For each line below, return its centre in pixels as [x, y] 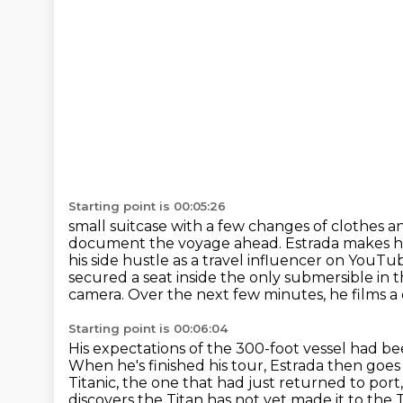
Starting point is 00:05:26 [147, 206]
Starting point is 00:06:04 [148, 328]
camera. [98, 295]
